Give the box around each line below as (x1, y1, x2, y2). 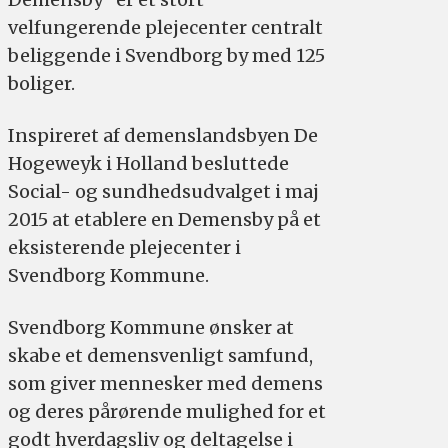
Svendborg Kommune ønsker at (7, 315, 294, 339)
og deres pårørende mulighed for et (7, 399, 326, 423)
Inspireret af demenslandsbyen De (7, 123, 318, 147)
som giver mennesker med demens (7, 371, 323, 395)
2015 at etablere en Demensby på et (7, 207, 321, 231)
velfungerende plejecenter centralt (7, 15, 323, 39)
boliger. (7, 71, 75, 95)
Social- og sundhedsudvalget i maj (7, 179, 319, 203)
